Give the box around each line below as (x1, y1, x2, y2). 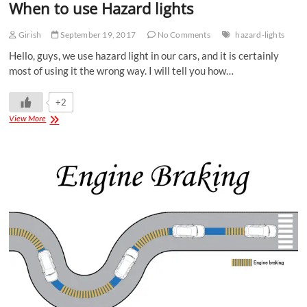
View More (9, 113, 47, 124)
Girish (16, 29, 42, 40)
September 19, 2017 (59, 29, 136, 40)
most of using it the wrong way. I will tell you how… (9, 64, 234, 77)
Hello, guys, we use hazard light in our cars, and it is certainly (9, 49, 280, 62)
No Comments (156, 29, 210, 40)
